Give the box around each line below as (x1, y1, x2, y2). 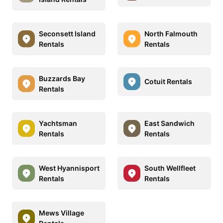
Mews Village (39, 208, 84, 217)
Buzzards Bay (39, 74, 85, 83)
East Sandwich (144, 118, 195, 127)
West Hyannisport (39, 163, 100, 172)
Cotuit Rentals (144, 77, 192, 86)
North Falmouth (144, 29, 198, 38)
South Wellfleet (144, 163, 196, 172)
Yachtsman (39, 118, 77, 127)
